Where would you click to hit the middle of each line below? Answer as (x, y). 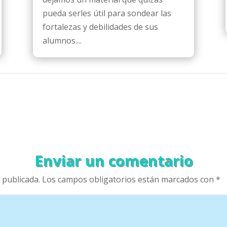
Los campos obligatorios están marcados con (129, 179)
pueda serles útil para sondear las (107, 13)
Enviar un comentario (113, 160)
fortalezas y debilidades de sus (100, 27)
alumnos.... (62, 40)
